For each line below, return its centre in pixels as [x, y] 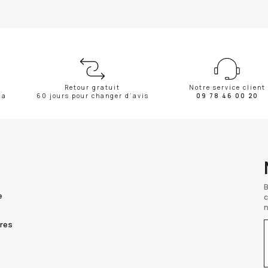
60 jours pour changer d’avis [92, 96]
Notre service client [227, 87]
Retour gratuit [92, 87]
